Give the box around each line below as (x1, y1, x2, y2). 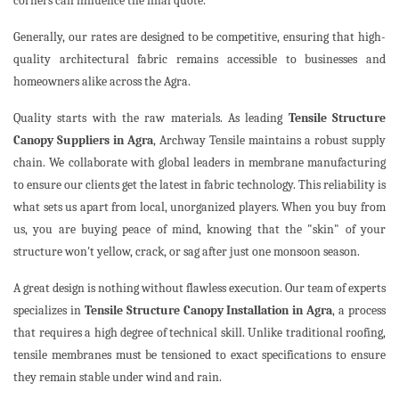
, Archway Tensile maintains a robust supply (153, 133, 386, 149)
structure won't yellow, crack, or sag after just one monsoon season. (13, 244, 360, 260)
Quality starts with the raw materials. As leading (13, 110, 289, 126)
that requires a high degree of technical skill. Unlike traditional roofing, (13, 325, 386, 341)
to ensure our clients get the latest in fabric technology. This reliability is (13, 177, 386, 193)
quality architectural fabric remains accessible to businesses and (13, 52, 386, 68)
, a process (332, 303, 387, 319)
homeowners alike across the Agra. (13, 74, 191, 90)
